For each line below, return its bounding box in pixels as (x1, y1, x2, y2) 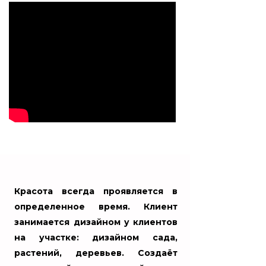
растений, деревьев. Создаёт (14, 248, 178, 259)
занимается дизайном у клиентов (14, 217, 178, 228)
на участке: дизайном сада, (14, 232, 178, 243)
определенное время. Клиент (14, 201, 178, 213)
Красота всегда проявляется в (14, 186, 178, 197)
